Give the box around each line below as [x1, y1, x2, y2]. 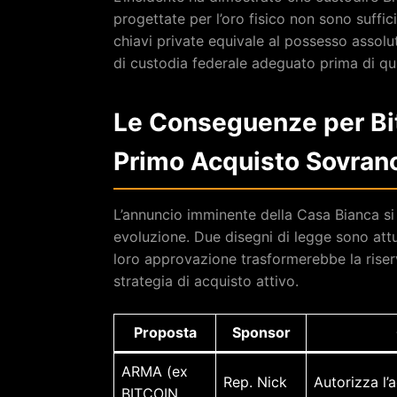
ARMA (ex [121, 362, 188, 380]
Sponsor [231, 323, 291, 341]
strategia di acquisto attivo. [113, 271, 299, 290]
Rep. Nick [223, 372, 287, 391]
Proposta [133, 323, 197, 341]
